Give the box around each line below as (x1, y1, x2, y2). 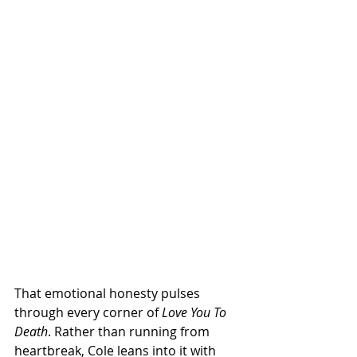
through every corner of (14, 304, 162, 322)
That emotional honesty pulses (14, 284, 203, 303)
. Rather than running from (48, 323, 213, 341)
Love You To (162, 304, 229, 322)
